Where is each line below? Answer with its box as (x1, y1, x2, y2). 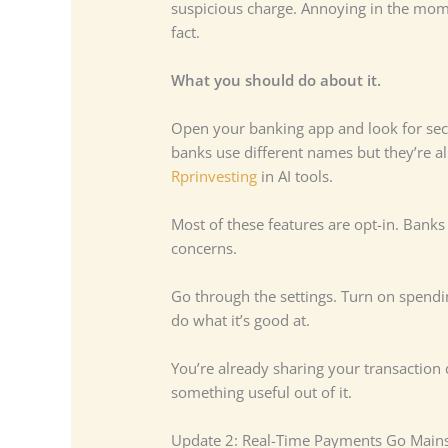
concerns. (170, 238, 237, 259)
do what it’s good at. (170, 310, 310, 331)
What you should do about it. (170, 70, 381, 91)
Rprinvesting (170, 166, 257, 187)
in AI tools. (256, 166, 333, 187)
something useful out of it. (170, 382, 352, 403)
